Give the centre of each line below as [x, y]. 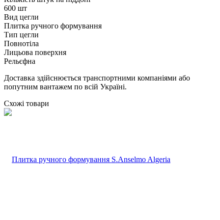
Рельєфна [20, 61]
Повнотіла [21, 43]
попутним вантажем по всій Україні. [65, 86]
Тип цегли [21, 34]
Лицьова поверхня [35, 52]
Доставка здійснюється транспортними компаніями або [97, 78]
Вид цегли [21, 17]
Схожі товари [27, 103]
